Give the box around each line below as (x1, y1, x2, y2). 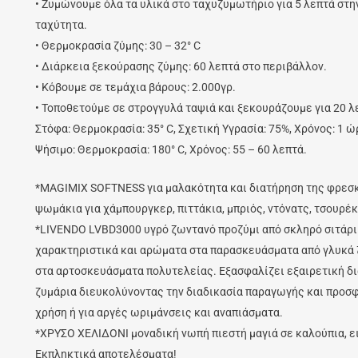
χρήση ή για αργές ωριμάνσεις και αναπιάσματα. (34, 305, 283, 319)
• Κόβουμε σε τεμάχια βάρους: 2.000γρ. (34, 80, 236, 93)
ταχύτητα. (34, 18, 87, 31)
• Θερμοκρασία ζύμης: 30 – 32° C (34, 38, 201, 52)
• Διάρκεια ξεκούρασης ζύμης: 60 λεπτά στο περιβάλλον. (34, 59, 327, 73)
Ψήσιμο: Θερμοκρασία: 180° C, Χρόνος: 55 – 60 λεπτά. (34, 142, 307, 156)
